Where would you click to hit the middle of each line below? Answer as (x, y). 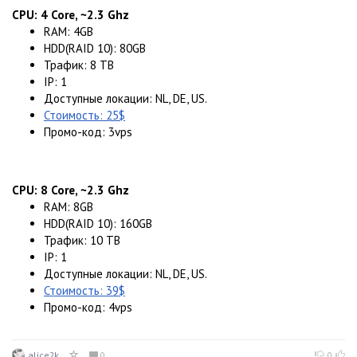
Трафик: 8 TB (79, 65)
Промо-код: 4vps (88, 308)
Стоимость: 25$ (84, 116)
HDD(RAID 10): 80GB (95, 49)
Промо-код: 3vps (88, 132)
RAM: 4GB (69, 32)
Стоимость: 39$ (84, 291)
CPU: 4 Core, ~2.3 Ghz (71, 15)
